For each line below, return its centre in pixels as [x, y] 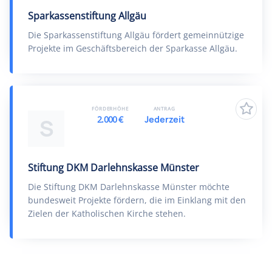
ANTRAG [164, 108]
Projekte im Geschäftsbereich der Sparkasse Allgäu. [133, 48]
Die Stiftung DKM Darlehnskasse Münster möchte [129, 187]
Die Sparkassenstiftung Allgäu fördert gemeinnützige [136, 35]
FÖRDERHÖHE [110, 108]
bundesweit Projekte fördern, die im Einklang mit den [137, 200]
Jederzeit [164, 119]
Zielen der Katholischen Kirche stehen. [107, 213]
